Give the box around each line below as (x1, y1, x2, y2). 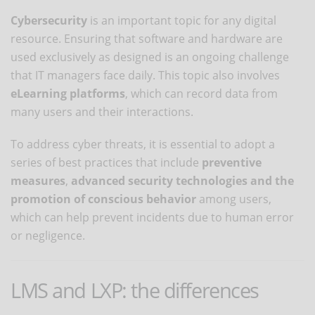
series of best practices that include (11, 154, 202, 170)
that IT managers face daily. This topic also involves (11, 67, 280, 83)
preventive (202, 154, 262, 170)
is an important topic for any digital (87, 12, 276, 28)
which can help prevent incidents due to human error (11, 209, 294, 225)
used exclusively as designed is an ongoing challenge (11, 49, 289, 65)
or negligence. (11, 227, 85, 243)
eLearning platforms (11, 85, 125, 101)
